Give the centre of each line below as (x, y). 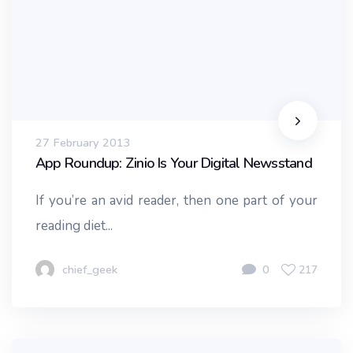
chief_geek (90, 269)
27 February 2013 (83, 142)
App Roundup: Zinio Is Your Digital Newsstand (174, 163)
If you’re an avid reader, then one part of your (176, 200)
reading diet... (74, 225)
